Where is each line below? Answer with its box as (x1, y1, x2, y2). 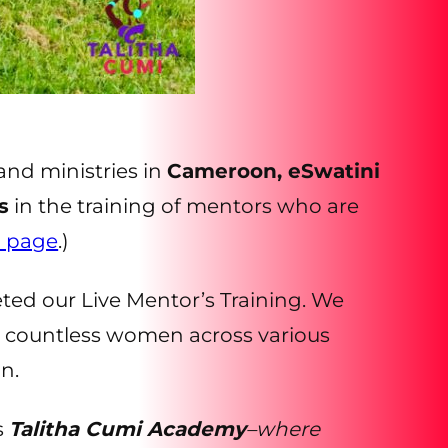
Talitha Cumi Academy (9, 416, 247, 441)
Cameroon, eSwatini (167, 158, 381, 183)
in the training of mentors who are (9, 193, 360, 218)
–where (246, 416, 321, 441)
